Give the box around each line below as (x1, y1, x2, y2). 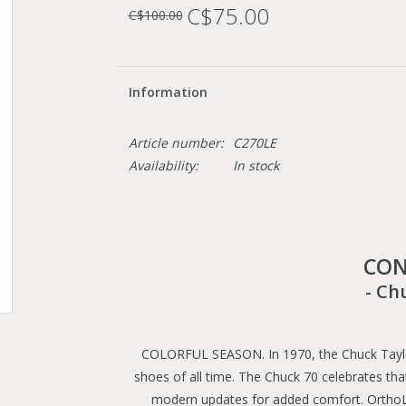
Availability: (128, 157, 198, 174)
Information (128, 83, 208, 101)
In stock (232, 157, 279, 174)
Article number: (128, 134, 224, 151)
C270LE (232, 134, 276, 151)
